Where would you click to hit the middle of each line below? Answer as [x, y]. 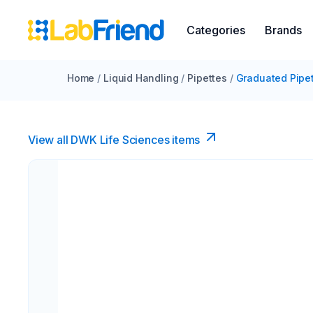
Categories [216, 30]
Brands [283, 30]
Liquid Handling [141, 78]
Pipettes [207, 78]
